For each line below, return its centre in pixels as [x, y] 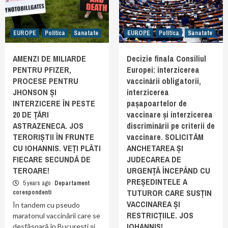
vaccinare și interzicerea [170, 115]
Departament [72, 183]
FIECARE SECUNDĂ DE [52, 159]
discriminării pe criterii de [171, 126]
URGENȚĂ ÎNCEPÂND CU [168, 170]
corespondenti [32, 192]
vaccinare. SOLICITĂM [165, 137]
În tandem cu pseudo [46, 205]
